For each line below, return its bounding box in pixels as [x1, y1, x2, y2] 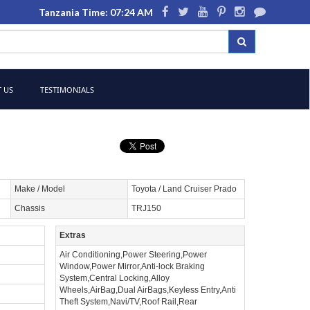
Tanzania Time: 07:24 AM [38, 6, 153, 18]
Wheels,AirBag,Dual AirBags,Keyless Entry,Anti [60, 285, 236, 295]
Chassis [15, 203, 45, 213]
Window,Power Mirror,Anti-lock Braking [60, 262, 205, 271]
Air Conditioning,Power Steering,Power [60, 250, 207, 259]
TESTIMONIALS [38, 84, 94, 95]
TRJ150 [131, 203, 161, 213]
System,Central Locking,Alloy [60, 273, 170, 283]
